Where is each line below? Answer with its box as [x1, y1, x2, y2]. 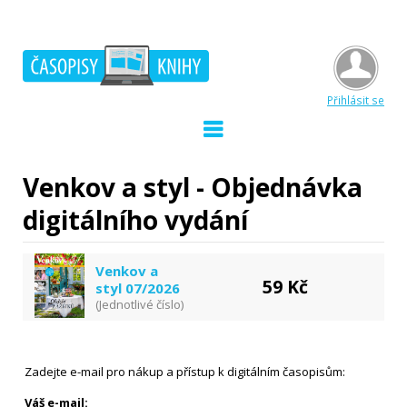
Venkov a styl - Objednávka [23, 170, 362, 204]
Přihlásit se [327, 93, 384, 107]
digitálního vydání [23, 203, 248, 237]
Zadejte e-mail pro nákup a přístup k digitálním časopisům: [25, 363, 345, 380]
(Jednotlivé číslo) [95, 296, 184, 313]
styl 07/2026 [95, 279, 180, 297]
